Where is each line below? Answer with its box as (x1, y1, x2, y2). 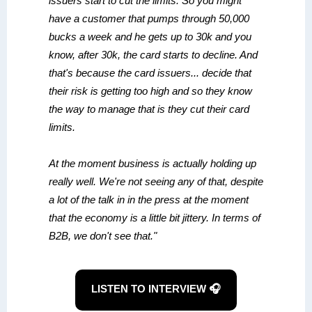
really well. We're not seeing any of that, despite (49, 175, 263, 187)
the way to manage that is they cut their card (49, 103, 249, 115)
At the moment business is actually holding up (49, 157, 256, 169)
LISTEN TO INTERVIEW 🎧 (91, 283, 221, 295)
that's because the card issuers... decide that (49, 67, 251, 79)
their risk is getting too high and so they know (49, 85, 252, 97)
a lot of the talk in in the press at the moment (49, 194, 249, 205)
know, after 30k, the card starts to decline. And (49, 49, 258, 61)
